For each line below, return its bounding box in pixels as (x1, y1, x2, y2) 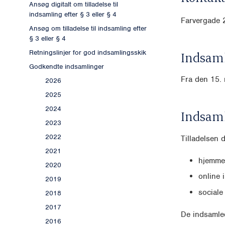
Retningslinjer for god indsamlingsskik (29, 48, 146, 57)
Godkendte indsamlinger (29, 62, 104, 71)
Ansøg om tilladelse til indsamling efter (29, 24, 147, 33)
